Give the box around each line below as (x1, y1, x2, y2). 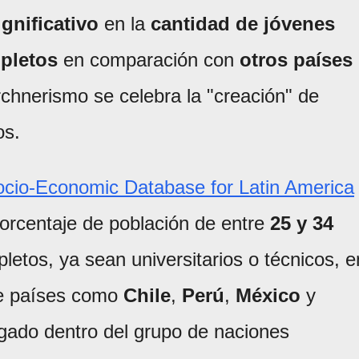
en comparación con (58, 49, 240, 71)
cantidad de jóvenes (151, 13, 335, 35)
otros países (240, 49, 353, 71)
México (236, 284, 301, 307)
